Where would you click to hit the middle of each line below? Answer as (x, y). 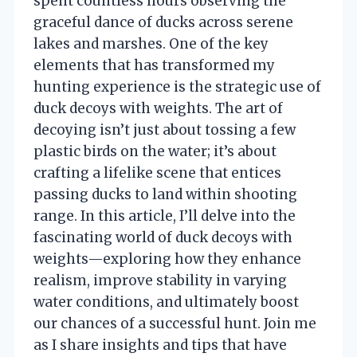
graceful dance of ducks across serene (163, 22)
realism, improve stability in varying (160, 280)
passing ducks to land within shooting (165, 194)
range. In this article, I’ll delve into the (165, 216)
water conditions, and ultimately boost (166, 302)
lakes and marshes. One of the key (151, 43)
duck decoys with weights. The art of (158, 108)
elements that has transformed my (154, 65)
